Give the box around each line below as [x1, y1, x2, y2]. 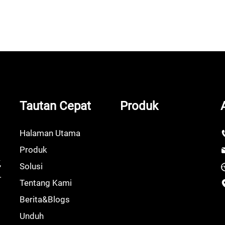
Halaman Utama [20, 128, 80, 138]
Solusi [20, 161, 43, 171]
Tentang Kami [20, 178, 72, 188]
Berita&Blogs [20, 194, 70, 204]
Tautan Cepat [20, 99, 91, 113]
